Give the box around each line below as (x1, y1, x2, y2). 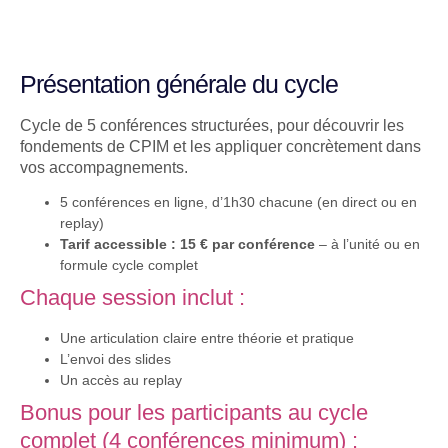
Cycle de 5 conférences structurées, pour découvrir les (20, 117, 404, 134)
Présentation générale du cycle (20, 70, 338, 98)
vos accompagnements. (20, 159, 188, 176)
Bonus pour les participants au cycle (20, 400, 368, 426)
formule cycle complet (60, 257, 198, 274)
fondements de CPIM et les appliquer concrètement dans (20, 138, 421, 155)
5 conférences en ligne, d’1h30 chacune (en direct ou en (60, 194, 417, 211)
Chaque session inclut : (20, 285, 245, 311)
